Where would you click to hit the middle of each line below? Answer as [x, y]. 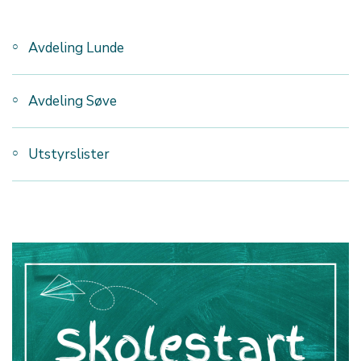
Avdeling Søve [73, 101]
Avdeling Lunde [76, 48]
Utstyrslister [69, 154]
